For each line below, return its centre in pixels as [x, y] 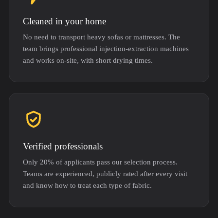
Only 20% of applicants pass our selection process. [100, 162]
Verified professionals [63, 146]
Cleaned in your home [64, 21]
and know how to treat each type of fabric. [87, 185]
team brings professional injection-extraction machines [106, 49]
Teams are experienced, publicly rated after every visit [105, 174]
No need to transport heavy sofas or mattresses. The [101, 37]
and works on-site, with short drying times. [88, 60]
